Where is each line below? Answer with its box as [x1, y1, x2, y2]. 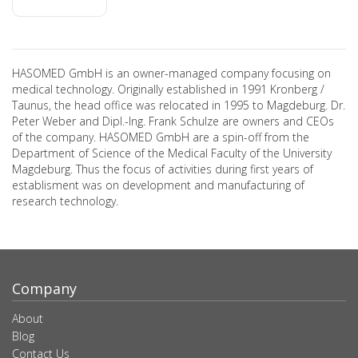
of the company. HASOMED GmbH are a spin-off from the [12, 129, 309, 145]
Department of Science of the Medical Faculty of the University [12, 145, 332, 161]
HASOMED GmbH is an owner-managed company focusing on [12, 66, 331, 81]
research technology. [12, 193, 118, 209]
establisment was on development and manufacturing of [12, 177, 304, 193]
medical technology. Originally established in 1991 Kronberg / [12, 82, 324, 97]
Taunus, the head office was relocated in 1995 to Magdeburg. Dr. [12, 97, 345, 113]
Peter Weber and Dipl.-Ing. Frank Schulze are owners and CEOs [12, 113, 334, 129]
